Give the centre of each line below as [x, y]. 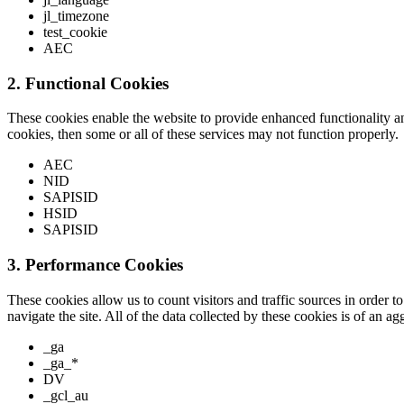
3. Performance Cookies [95, 264]
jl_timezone [76, 15]
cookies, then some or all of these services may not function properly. [203, 134]
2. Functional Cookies [88, 83]
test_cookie [75, 32]
